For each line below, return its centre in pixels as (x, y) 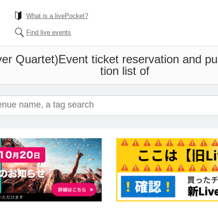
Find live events (49, 32)
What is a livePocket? (57, 16)
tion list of (125, 71)
